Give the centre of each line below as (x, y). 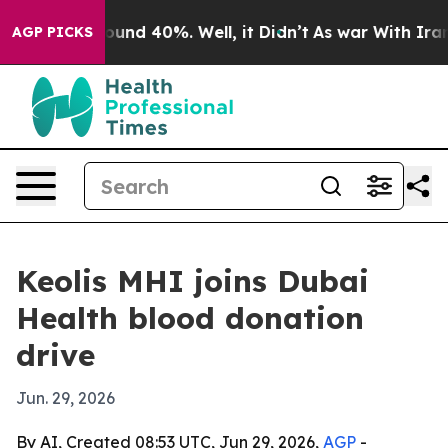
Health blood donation (190, 318)
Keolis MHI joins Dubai (192, 281)
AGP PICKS (52, 32)
